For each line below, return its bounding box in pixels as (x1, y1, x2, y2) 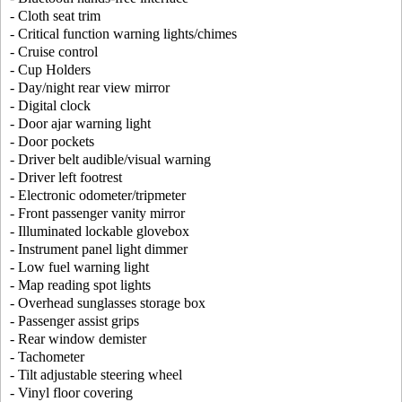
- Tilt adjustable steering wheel (10, 367, 182, 383)
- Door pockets (10, 134, 94, 150)
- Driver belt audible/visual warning (10, 152, 211, 168)
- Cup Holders (10, 62, 91, 78)
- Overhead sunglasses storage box (10, 295, 205, 311)
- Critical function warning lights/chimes (10, 26, 237, 42)
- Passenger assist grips (10, 313, 139, 329)
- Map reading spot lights (10, 277, 151, 293)
